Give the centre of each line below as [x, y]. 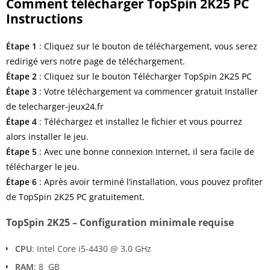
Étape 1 [21, 46]
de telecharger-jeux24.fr [55, 106]
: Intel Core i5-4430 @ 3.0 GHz [92, 248]
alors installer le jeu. [47, 136]
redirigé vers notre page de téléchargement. [96, 61]
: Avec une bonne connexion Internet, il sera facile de [146, 151]
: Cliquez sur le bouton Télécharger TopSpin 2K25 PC [144, 76]
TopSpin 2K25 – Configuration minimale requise [120, 222]
